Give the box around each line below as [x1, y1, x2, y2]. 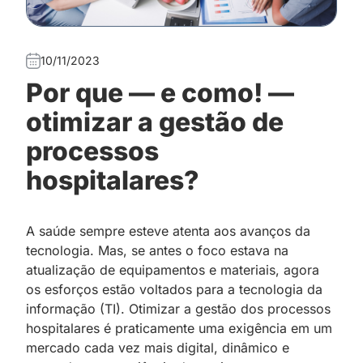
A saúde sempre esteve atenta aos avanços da [26, 222, 310, 239]
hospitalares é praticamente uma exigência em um [26, 319, 332, 336]
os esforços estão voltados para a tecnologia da [26, 280, 322, 297]
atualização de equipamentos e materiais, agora [26, 261, 319, 278]
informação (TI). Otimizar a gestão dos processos [26, 300, 331, 317]
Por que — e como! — [26, 76, 294, 109]
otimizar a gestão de [26, 105, 284, 138]
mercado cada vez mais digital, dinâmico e [26, 339, 289, 356]
